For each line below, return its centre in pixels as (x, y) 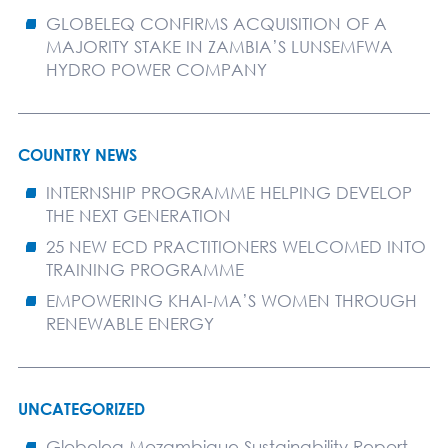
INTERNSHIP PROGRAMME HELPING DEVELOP (228, 192)
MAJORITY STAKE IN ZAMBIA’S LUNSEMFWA (219, 46)
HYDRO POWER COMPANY (156, 69)
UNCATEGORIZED (81, 408)
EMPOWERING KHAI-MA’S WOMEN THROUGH (231, 300)
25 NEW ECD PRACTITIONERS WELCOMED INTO (235, 246)
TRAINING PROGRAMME (144, 269)
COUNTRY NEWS (77, 154)
